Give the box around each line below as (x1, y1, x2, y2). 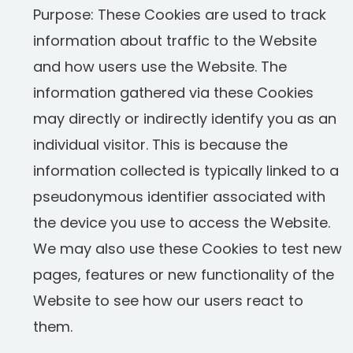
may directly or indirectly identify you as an (33, 109, 336, 128)
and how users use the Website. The (33, 57, 287, 76)
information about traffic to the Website (33, 31, 317, 50)
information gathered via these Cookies (33, 83, 314, 102)
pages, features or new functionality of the (33, 265, 334, 284)
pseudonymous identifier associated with (33, 187, 325, 206)
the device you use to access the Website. (33, 213, 330, 232)
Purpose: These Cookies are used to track (33, 5, 326, 24)
